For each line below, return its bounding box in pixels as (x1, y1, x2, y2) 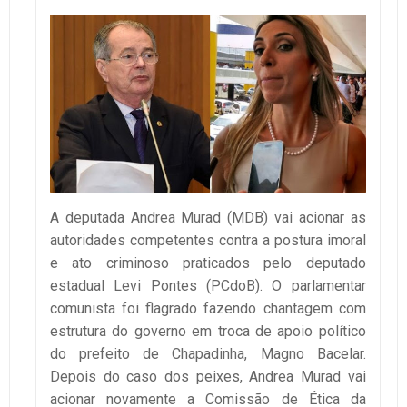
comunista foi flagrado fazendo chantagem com (50, 299, 366, 317)
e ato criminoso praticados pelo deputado (50, 253, 366, 272)
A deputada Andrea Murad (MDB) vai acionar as (50, 208, 366, 226)
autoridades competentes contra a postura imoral (50, 231, 366, 249)
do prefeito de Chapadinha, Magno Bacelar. (50, 344, 366, 362)
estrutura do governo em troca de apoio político (50, 322, 366, 340)
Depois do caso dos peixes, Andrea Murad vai (50, 367, 366, 385)
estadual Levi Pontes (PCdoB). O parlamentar (50, 276, 366, 294)
